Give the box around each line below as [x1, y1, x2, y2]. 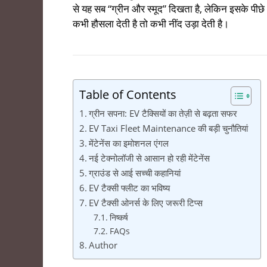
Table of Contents [79, 86, 176, 103]
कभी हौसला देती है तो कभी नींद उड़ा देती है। [73, 17, 229, 31]
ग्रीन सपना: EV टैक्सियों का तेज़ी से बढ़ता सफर [89, 107, 238, 120]
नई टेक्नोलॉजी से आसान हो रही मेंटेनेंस [89, 152, 210, 164]
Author [89, 239, 118, 252]
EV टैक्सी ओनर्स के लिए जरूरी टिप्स [89, 197, 203, 209]
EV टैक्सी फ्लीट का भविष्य [89, 182, 170, 194]
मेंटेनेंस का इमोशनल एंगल [89, 137, 169, 150]
